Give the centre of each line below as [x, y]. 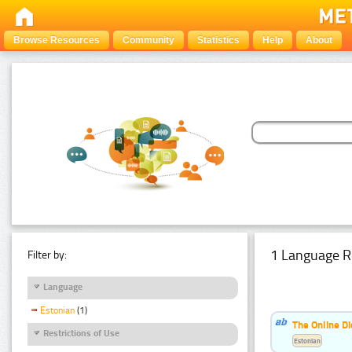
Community [148, 40]
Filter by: [47, 255]
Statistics [218, 40]
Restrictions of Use [81, 333]
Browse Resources [57, 40]
